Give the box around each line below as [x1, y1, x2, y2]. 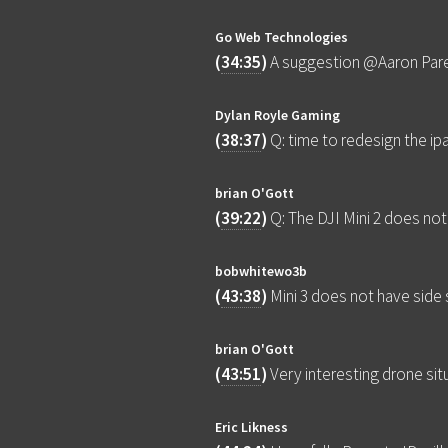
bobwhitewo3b [215, 262, 308, 281]
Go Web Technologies [215, 28, 349, 47]
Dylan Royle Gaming [215, 106, 341, 125]
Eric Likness [215, 418, 289, 437]
